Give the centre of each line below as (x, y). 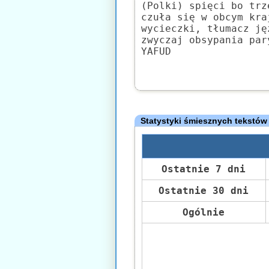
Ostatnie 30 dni (204, 191)
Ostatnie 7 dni (204, 169)
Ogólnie (204, 212)
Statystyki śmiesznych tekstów (204, 121)
